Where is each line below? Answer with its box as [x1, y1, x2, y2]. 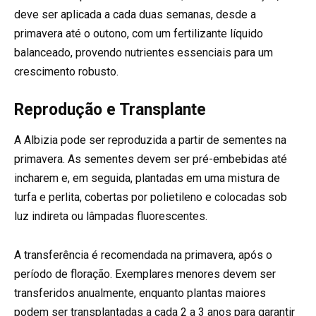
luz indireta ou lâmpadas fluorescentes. [14, 209, 207, 224]
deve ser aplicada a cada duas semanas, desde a [14, 8, 256, 22]
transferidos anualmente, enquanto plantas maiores [14, 286, 266, 300]
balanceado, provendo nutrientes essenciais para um [14, 46, 273, 60]
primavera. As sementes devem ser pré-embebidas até [14, 152, 287, 166]
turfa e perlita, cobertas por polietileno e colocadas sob [14, 190, 287, 205]
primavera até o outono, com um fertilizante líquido [14, 27, 263, 41]
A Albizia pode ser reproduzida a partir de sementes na [14, 133, 286, 147]
